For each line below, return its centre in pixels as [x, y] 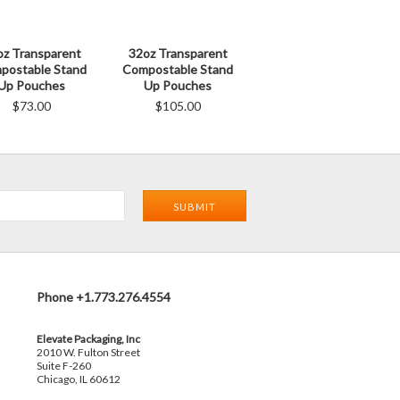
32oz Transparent [178, 54]
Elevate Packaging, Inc [88, 339]
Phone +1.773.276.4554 [104, 297]
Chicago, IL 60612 [79, 379]
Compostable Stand [178, 70]
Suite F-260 [64, 366]
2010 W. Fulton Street [88, 353]
